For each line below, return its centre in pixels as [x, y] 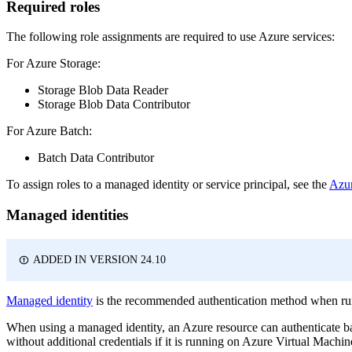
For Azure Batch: [49, 131]
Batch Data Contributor [96, 158]
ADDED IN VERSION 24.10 [100, 259]
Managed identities [67, 215]
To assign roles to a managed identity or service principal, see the [168, 185]
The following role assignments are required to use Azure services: [170, 37]
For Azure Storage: [53, 64]
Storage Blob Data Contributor [114, 104]
